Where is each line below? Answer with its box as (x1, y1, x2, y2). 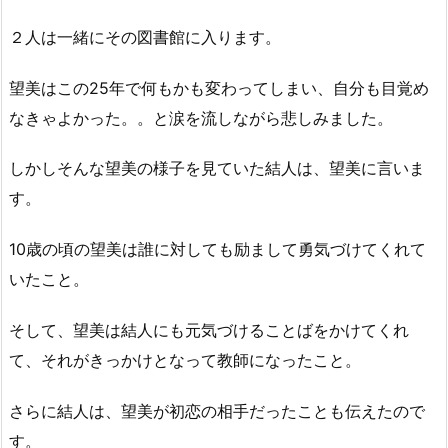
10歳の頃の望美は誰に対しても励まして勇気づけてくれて (9, 239, 426, 260)
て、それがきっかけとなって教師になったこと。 (9, 350, 361, 371)
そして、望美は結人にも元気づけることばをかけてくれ (9, 320, 409, 341)
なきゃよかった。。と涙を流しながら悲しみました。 (9, 107, 393, 128)
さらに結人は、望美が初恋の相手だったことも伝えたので (9, 400, 425, 421)
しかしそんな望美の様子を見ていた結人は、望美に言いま (9, 158, 425, 179)
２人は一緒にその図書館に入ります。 (9, 26, 281, 47)
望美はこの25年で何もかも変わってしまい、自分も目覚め (9, 77, 429, 98)
